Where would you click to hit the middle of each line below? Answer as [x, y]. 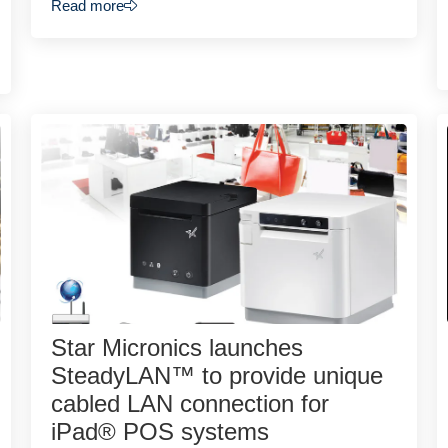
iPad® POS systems [159, 432]
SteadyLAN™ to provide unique [216, 376]
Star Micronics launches [176, 348]
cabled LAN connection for [189, 404]
